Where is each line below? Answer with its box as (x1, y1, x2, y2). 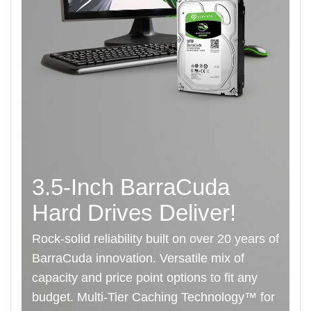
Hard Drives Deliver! (32, 199, 236, 226)
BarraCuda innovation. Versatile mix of (32, 251, 244, 266)
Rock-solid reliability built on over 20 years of (32, 232, 279, 246)
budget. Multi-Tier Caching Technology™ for (32, 290, 275, 305)
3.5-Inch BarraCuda (32, 174, 230, 200)
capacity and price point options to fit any (32, 271, 258, 285)
